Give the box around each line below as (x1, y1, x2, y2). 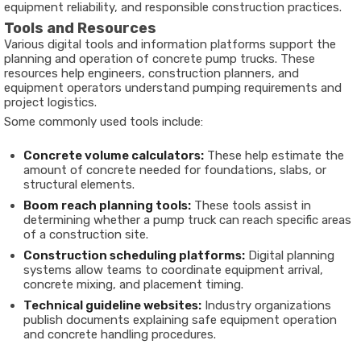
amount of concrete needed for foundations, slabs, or (23, 163, 326, 178)
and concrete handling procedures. (23, 327, 216, 342)
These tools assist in (191, 198, 311, 214)
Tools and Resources (4, 19, 156, 38)
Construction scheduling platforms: (23, 248, 245, 263)
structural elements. (23, 177, 135, 193)
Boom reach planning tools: (23, 198, 191, 214)
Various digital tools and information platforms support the (4, 37, 336, 52)
